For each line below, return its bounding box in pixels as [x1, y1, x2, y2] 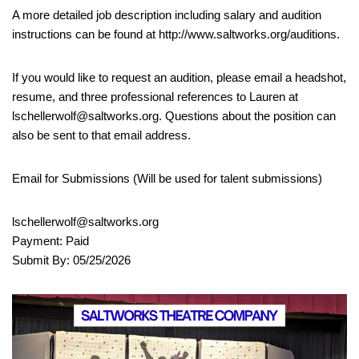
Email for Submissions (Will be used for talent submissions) [12, 171, 322, 185]
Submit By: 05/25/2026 [12, 252, 131, 267]
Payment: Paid [12, 233, 89, 248]
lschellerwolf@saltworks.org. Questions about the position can [12, 108, 336, 123]
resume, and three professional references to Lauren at [12, 89, 298, 103]
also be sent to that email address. [12, 127, 191, 142]
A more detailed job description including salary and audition [12, 7, 321, 22]
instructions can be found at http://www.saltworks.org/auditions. [12, 26, 340, 41]
